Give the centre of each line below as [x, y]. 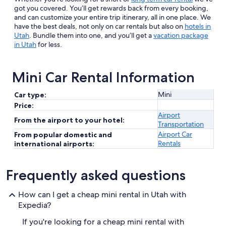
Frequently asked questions [96, 175]
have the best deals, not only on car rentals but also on [99, 26]
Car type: [30, 95]
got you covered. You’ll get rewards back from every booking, [111, 8]
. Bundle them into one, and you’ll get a [91, 35]
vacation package [181, 35]
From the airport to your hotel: [69, 120]
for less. [49, 44]
